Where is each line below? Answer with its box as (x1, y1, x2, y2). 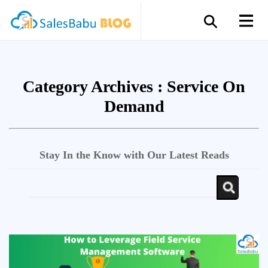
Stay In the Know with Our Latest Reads (39, 149, 229, 161)
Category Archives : (23, 77, 167, 96)
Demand (103, 97, 165, 115)
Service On (167, 77, 245, 96)
